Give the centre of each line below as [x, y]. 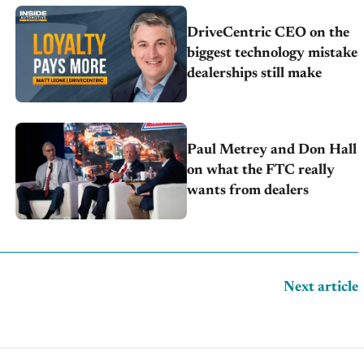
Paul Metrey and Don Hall [272, 150]
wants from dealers [248, 191]
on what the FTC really [261, 170]
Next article [321, 287]
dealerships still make [255, 74]
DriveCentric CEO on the [269, 33]
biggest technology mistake [273, 53]
